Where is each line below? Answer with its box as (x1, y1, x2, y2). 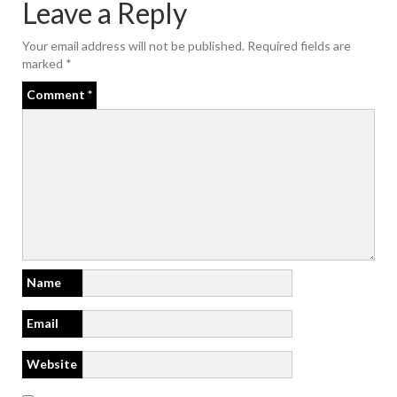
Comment (27, 86, 88, 102)
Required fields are (247, 37, 351, 53)
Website (27, 355, 77, 371)
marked (22, 55, 66, 71)
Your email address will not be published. (22, 37, 245, 53)
